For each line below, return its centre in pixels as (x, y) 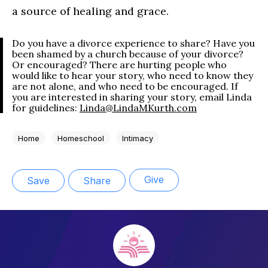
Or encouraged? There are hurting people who (119, 65)
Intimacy (138, 138)
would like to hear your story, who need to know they (133, 76)
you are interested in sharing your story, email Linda (132, 97)
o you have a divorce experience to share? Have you (137, 43)
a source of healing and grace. (90, 11)
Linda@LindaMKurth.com (138, 108)
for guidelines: (46, 108)
